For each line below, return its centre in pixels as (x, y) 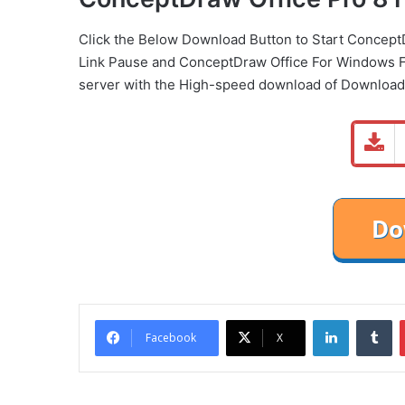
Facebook (171, 337)
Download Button (237, 39)
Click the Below (130, 39)
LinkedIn (372, 319)
